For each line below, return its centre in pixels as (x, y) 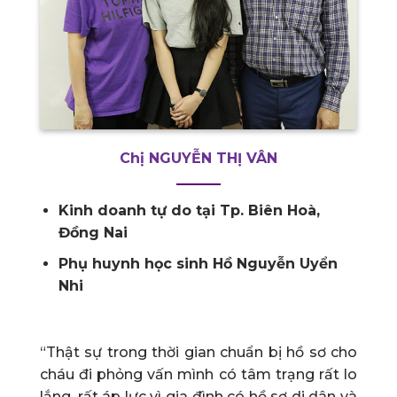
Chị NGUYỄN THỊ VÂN (198, 159)
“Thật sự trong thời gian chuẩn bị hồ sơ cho (198, 353)
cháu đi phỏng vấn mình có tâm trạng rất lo (198, 375)
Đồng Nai (93, 233)
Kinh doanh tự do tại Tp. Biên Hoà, (189, 211)
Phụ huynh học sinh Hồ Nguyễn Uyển (198, 263)
